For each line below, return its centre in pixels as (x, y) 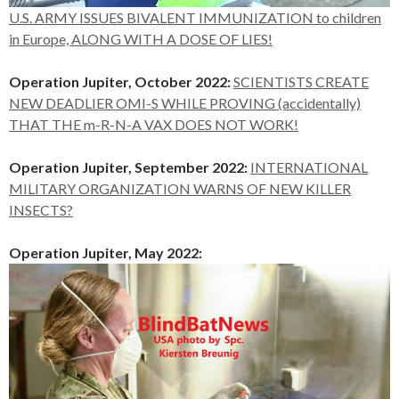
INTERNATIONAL (309, 167)
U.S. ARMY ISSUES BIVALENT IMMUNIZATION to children (195, 17)
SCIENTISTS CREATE (301, 81)
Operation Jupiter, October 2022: (120, 81)
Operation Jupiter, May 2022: (106, 252)
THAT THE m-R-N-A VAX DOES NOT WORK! (154, 124)
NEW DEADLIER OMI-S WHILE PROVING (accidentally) (185, 102)
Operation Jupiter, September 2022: (128, 167)
